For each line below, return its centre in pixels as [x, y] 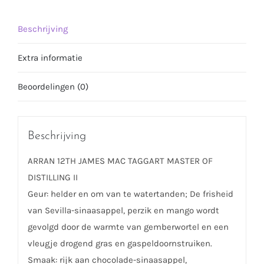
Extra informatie [50, 57]
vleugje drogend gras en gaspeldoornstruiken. [120, 244]
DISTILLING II [52, 178]
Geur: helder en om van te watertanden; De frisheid [130, 194]
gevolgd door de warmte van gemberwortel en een [128, 227]
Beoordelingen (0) [53, 86]
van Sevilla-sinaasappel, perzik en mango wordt [123, 211]
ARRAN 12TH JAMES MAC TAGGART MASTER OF [120, 161]
